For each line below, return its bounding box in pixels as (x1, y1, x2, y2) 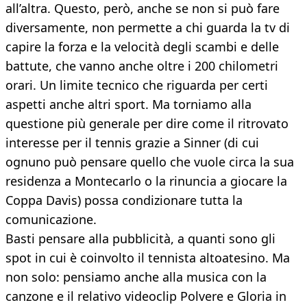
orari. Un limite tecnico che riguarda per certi (5, 77, 268, 94)
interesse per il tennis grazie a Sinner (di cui (5, 134, 259, 151)
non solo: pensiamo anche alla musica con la (5, 269, 267, 286)
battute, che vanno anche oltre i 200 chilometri (5, 58, 278, 75)
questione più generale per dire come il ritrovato (5, 115, 288, 132)
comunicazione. (5, 211, 97, 228)
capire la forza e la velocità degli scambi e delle (5, 38, 279, 56)
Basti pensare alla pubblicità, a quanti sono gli (5, 230, 275, 247)
